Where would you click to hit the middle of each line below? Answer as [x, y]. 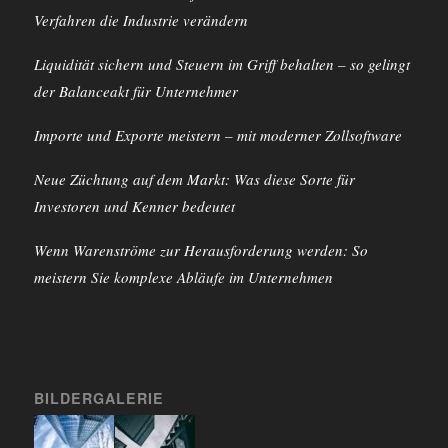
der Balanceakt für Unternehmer [135, 91]
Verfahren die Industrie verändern [140, 20]
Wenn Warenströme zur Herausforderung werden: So [200, 250]
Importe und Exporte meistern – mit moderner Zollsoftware [217, 135]
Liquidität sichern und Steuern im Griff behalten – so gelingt [221, 64]
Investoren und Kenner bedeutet [134, 206]
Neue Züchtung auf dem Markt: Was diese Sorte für [194, 179]
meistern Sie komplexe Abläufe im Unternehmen [183, 277]
